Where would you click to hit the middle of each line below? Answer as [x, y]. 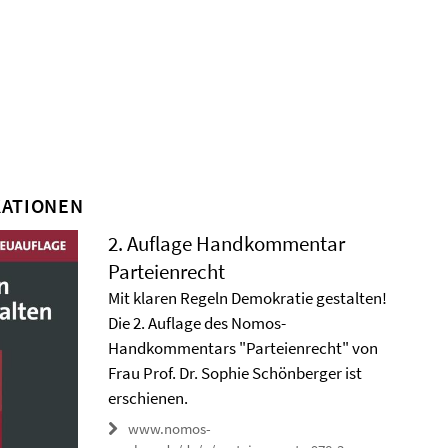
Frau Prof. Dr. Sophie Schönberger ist [235, 373]
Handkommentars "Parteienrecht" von [243, 348]
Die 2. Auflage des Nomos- [197, 323]
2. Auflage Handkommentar [227, 243]
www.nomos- [170, 428]
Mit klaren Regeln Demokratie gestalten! [248, 298]
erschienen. [148, 398]
